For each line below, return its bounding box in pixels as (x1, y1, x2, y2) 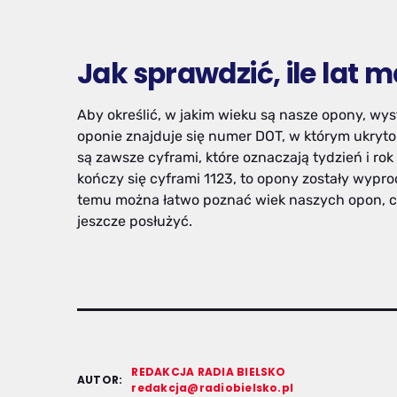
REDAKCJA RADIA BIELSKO (131, 364, 286, 380)
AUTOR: (77, 372, 123, 388)
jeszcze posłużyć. (77, 213, 192, 230)
